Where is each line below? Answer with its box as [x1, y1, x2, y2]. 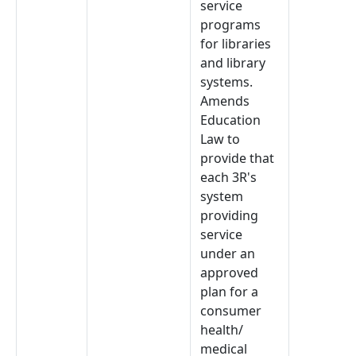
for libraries [200, 35, 271, 52]
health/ [200, 321, 243, 339]
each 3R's [200, 168, 257, 186]
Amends [200, 92, 250, 110]
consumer [200, 302, 261, 319]
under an [200, 245, 255, 262]
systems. [200, 73, 253, 91]
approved [200, 264, 258, 281]
